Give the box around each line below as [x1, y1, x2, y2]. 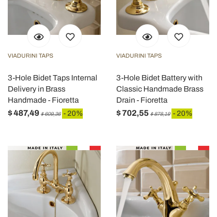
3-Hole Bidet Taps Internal [8, 74, 97, 82]
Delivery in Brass [8, 85, 65, 93]
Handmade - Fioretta [8, 96, 79, 104]
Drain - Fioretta [116, 96, 168, 104]
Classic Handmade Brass [116, 85, 203, 93]
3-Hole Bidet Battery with [116, 74, 202, 82]
